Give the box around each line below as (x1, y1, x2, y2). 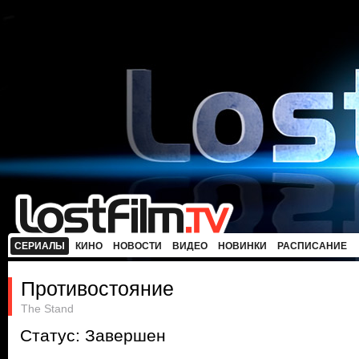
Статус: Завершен (20, 326, 166, 345)
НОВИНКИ (218, 240, 267, 252)
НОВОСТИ (113, 240, 162, 252)
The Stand (21, 302, 74, 315)
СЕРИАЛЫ (14, 240, 65, 252)
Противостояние (21, 277, 174, 300)
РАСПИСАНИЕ (277, 240, 347, 252)
